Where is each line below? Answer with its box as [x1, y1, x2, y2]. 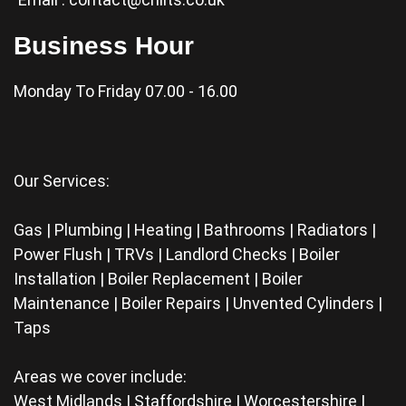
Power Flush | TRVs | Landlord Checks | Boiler [14, 245, 340, 264]
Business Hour [14, 32, 194, 60]
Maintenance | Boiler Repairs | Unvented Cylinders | [14, 294, 382, 313]
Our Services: [14, 171, 110, 190]
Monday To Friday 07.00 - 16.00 [14, 82, 237, 101]
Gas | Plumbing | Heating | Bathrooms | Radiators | [14, 220, 376, 239]
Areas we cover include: [14, 367, 187, 386]
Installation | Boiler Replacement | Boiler [14, 269, 303, 288]
